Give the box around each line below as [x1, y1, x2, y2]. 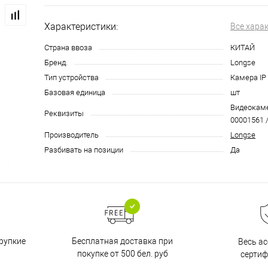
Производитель [44, 130, 99, 140]
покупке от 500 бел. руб [77, 248, 168, 258]
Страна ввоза [44, 43, 92, 53]
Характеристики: [44, 21, 118, 33]
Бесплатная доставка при [72, 236, 173, 246]
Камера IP [230, 73, 266, 83]
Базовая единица [44, 88, 105, 98]
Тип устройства [44, 73, 99, 83]
